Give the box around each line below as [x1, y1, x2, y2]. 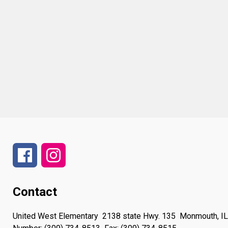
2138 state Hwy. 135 [102, 211, 176, 221]
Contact [13, 184, 57, 199]
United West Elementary [13, 211, 98, 221]
